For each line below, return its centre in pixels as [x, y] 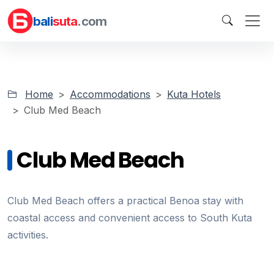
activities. [28, 235]
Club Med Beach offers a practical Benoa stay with [125, 201]
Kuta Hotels [194, 94]
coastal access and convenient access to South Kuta [130, 218]
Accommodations [110, 94]
